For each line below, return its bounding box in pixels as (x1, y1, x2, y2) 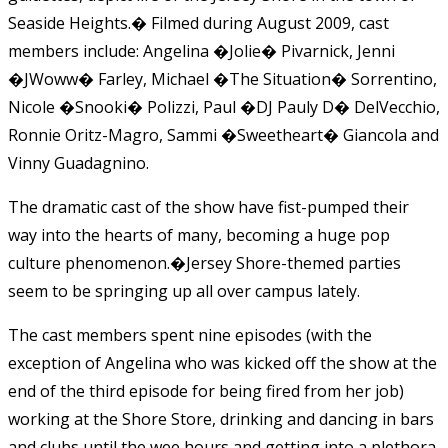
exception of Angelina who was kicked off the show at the (8, 351, 437, 374)
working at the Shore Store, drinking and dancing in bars (8, 407, 434, 430)
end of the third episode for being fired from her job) (8, 379, 404, 402)
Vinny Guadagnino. (8, 151, 149, 174)
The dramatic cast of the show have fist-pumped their (8, 195, 409, 218)
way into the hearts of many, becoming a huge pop (8, 223, 390, 246)
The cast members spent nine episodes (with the (8, 323, 372, 346)
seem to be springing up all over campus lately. (8, 279, 360, 302)
